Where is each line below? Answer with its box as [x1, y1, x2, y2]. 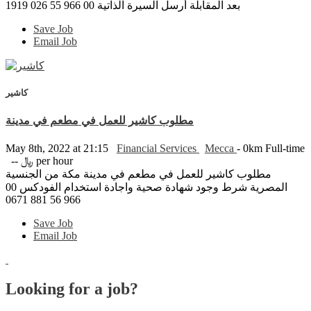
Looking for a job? [6, 279, 138, 298]
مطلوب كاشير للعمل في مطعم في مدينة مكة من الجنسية [6, 167, 271, 180]
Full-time [265, 142, 305, 154]
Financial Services [117, 142, 199, 154]
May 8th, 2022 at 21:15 [6, 142, 111, 154]
